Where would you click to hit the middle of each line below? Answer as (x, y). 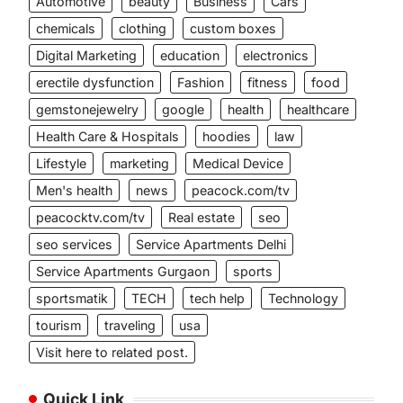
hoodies (227, 136)
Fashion (201, 82)
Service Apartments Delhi (211, 244)
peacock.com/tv (241, 190)
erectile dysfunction (95, 82)
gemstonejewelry (87, 109)
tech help (217, 298)
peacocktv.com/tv (90, 217)
